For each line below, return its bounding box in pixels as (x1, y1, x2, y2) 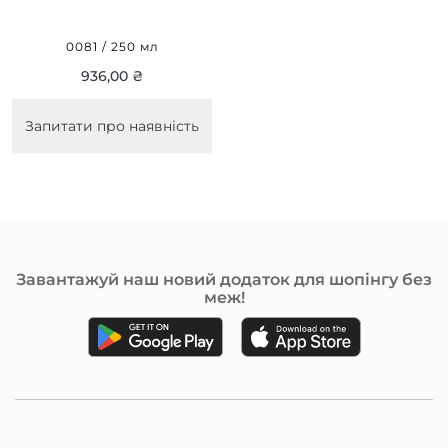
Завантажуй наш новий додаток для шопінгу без (16, 270, 432, 289)
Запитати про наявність (25, 117, 199, 135)
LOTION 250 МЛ (60, 8, 164, 24)
